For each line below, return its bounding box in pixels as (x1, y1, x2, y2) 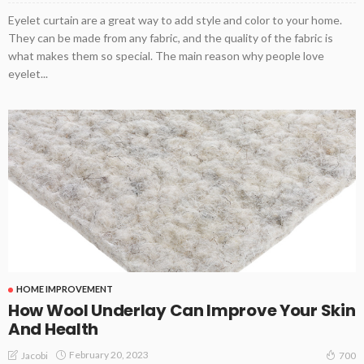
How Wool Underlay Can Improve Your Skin (8, 298, 356, 322)
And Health (8, 317, 98, 340)
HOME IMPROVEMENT (16, 283, 113, 294)
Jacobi (21, 349, 48, 362)
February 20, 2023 (69, 349, 149, 362)
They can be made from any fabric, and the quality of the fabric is (8, 31, 333, 45)
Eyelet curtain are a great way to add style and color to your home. (8, 13, 342, 27)
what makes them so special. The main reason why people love (8, 49, 324, 63)
